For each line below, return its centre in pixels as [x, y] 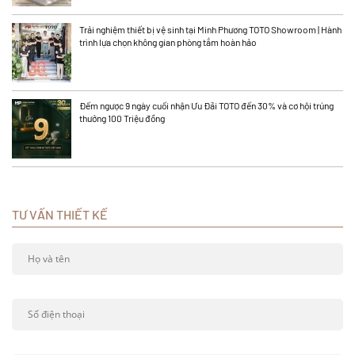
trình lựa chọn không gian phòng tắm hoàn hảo [168, 42]
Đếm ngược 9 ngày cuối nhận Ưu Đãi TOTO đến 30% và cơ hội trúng [206, 106]
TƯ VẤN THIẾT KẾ [60, 215]
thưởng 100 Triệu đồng [123, 118]
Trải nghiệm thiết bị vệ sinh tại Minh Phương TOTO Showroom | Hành [210, 30]
